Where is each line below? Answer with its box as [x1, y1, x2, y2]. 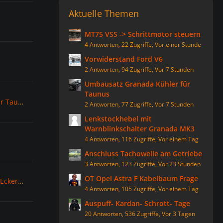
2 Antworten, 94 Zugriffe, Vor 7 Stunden [85, 65, 194, 74]
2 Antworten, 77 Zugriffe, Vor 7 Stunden [85, 100, 194, 109]
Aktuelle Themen [69, 7, 139, 19]
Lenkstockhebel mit [85, 114, 152, 123]
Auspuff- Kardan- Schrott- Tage [85, 199, 190, 208]
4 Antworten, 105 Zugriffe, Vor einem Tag [85, 185, 199, 193]
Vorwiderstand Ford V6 [85, 54, 163, 64]
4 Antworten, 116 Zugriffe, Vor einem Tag [85, 135, 199, 143]
